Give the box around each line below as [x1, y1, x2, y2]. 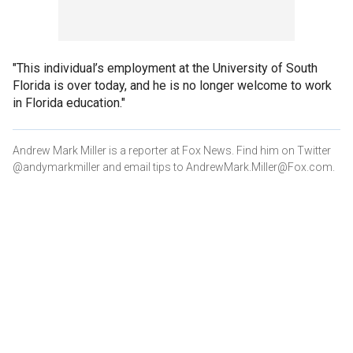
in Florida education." [13, 95, 125, 110]
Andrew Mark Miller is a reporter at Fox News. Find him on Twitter [13, 143, 331, 157]
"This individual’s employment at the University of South [13, 60, 318, 76]
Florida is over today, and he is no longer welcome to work [13, 77, 332, 93]
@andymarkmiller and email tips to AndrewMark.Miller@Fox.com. [13, 160, 335, 173]
